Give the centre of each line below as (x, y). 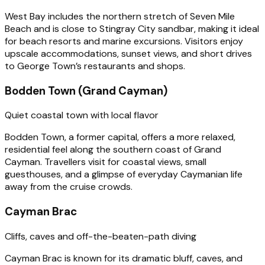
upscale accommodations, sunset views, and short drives (128, 54)
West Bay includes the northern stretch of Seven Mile (120, 17)
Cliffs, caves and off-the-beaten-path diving (101, 236)
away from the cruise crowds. (69, 187)
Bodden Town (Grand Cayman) (86, 91)
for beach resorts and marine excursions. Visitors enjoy (124, 41)
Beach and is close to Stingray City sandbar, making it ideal (132, 29)
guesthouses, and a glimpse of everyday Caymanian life (124, 174)
